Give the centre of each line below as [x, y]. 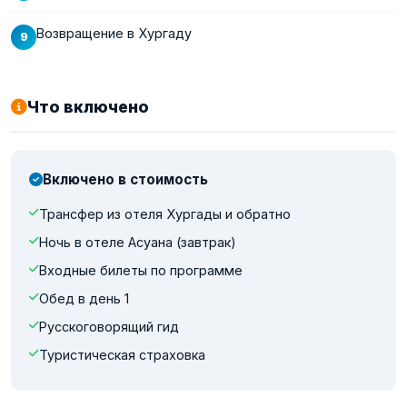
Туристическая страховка [122, 354]
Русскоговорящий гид [109, 326]
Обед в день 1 [84, 298]
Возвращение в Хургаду [114, 33]
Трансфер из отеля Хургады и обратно [165, 213]
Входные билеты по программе [141, 270]
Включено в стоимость [125, 179]
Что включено [88, 106]
